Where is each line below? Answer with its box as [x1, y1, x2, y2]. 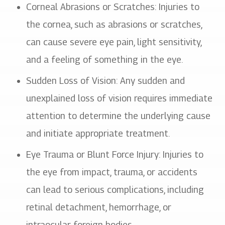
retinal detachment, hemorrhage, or [26, 201, 172, 212]
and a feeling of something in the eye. [26, 54, 183, 65]
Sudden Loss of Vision [26, 75, 117, 86]
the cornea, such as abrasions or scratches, [26, 19, 202, 30]
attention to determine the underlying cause [26, 110, 211, 121]
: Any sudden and [116, 75, 185, 86]
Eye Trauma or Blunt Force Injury [26, 149, 159, 160]
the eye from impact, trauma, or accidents [26, 166, 198, 177]
